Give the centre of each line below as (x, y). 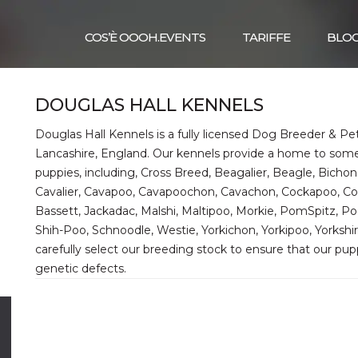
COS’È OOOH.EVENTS (145, 37)
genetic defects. (81, 268)
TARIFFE (266, 37)
